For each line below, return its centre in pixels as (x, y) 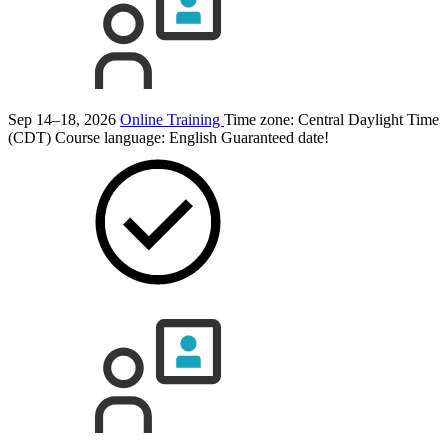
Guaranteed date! (275, 137)
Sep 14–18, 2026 (62, 119)
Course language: (112, 137)
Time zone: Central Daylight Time (331, 119)
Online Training (172, 119)
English (193, 137)
